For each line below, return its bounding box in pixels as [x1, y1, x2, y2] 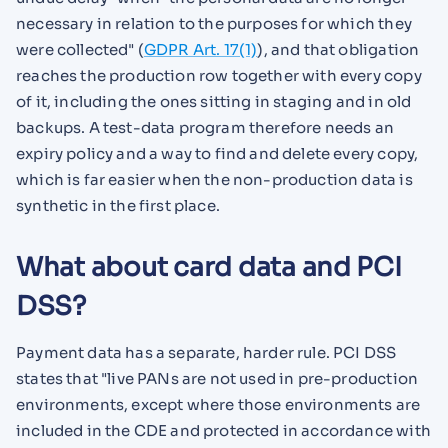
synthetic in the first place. [16, 195, 220, 215]
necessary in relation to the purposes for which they [16, 13, 412, 33]
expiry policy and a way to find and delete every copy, [16, 143, 419, 163]
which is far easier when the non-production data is [16, 169, 413, 189]
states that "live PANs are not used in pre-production [16, 368, 419, 388]
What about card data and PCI [16, 251, 402, 285]
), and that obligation [257, 39, 420, 59]
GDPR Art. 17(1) [143, 39, 258, 59]
